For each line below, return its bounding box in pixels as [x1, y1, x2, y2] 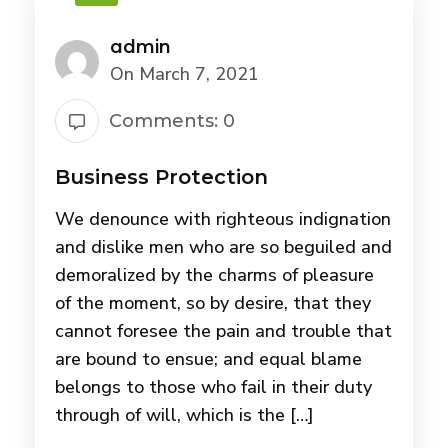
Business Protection [55, 165, 268, 190]
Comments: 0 [109, 110, 235, 133]
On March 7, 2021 [110, 62, 259, 87]
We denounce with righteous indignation [55, 207, 391, 232]
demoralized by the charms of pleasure [55, 263, 374, 288]
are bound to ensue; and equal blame [55, 347, 362, 372]
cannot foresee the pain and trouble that [55, 319, 392, 344]
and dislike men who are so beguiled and [55, 235, 392, 260]
